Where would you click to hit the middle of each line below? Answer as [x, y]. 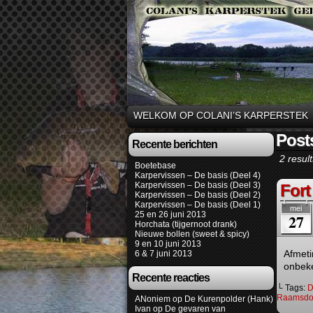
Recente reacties [171, 278]
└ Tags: [292, 288]
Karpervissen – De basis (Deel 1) [198, 205]
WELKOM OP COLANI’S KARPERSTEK [221, 115]
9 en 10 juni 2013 [168, 244]
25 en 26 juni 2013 [170, 214]
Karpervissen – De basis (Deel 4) [198, 175]
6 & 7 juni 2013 [163, 254]
